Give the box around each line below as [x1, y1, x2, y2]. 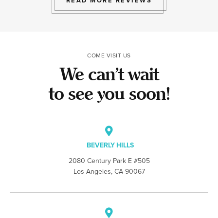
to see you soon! [49, 83, 169, 105]
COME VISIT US [87, 51, 131, 60]
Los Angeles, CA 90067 [73, 166, 145, 177]
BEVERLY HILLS [87, 140, 134, 150]
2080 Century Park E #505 [68, 156, 150, 166]
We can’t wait [59, 64, 159, 85]
